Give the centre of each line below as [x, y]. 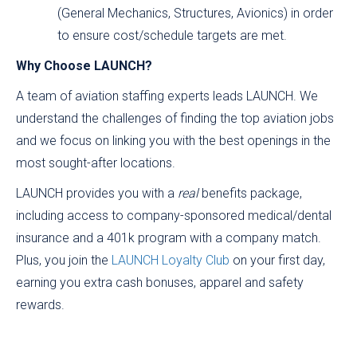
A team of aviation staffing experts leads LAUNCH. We [167, 96]
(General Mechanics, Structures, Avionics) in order [195, 14]
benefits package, [250, 194]
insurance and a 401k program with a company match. [169, 238]
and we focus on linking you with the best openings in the [173, 141]
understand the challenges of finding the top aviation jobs [175, 119]
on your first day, [277, 261]
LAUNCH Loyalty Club [171, 261]
